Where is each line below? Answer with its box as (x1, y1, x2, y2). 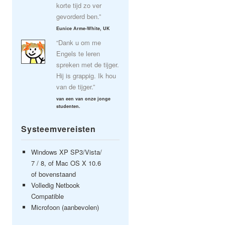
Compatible (31, 191, 64, 201)
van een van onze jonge (56, 95, 110, 102)
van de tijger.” (56, 82, 95, 91)
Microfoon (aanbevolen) (31, 202, 99, 212)
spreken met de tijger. (56, 60, 119, 69)
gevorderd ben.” (56, 12, 101, 21)
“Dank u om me (56, 38, 101, 47)
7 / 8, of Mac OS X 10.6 (31, 158, 101, 168)
